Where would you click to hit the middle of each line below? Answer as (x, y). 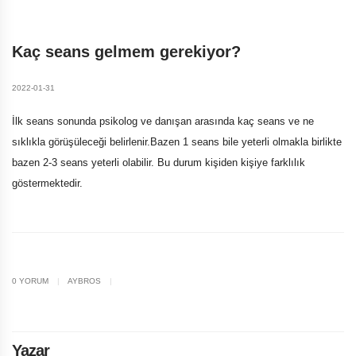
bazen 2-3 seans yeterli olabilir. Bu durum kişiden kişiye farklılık (159, 163)
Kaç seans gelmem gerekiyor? (126, 52)
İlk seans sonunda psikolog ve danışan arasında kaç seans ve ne (163, 121)
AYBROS (85, 281)
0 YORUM (31, 281)
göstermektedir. (47, 183)
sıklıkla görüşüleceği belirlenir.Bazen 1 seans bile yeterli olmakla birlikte (177, 142)
